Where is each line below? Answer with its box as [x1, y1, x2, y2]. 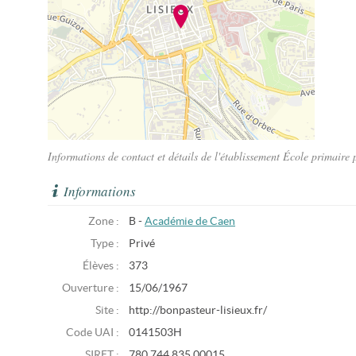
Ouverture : [62, 282, 119, 294]
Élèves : [83, 260, 119, 272]
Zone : [88, 215, 119, 227]
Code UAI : [66, 327, 119, 339]
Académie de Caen [145, 215, 235, 227]
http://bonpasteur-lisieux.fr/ [129, 304, 267, 316]
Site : [95, 304, 119, 316]
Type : [91, 238, 119, 250]
